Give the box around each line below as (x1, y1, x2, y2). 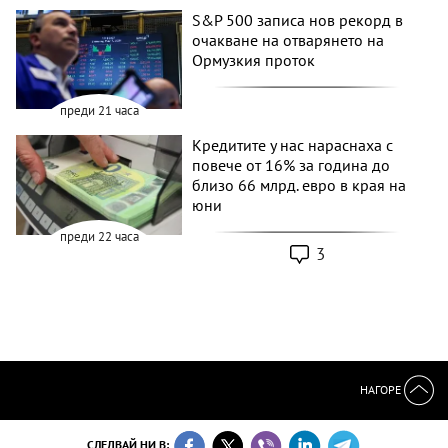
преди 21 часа (59, 102, 139, 120)
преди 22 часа (59, 228, 139, 246)
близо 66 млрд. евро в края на (192, 175, 407, 196)
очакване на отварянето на (192, 29, 385, 50)
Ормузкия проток (192, 49, 316, 70)
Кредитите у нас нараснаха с (192, 135, 394, 156)
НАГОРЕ (360, 381, 404, 397)
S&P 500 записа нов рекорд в (192, 9, 404, 30)
